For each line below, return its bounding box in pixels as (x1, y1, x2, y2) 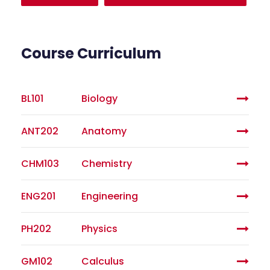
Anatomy (81, 124, 127, 138)
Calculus (81, 254, 124, 268)
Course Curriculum (21, 43, 162, 63)
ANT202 (21, 124, 58, 138)
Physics (81, 221, 118, 236)
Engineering (81, 189, 138, 203)
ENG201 (21, 189, 55, 203)
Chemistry (81, 156, 132, 171)
